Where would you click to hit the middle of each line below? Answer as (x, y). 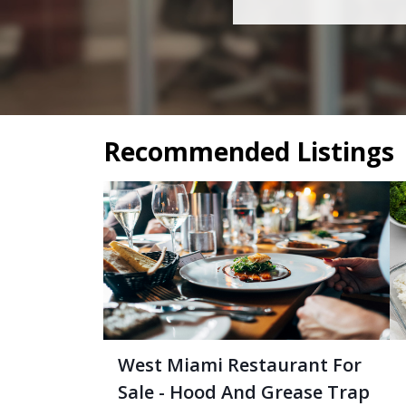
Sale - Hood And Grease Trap (244, 392)
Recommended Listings (249, 151)
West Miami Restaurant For (240, 365)
